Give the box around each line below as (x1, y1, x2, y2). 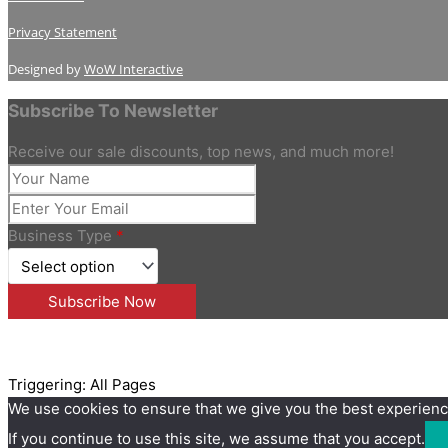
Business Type (8, 226, 116, 246)
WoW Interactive (84, 60, 183, 79)
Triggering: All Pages (8, 375, 156, 395)
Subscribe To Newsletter (8, 99, 218, 121)
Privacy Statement (8, 23, 117, 42)
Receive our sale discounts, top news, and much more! (8, 142, 394, 162)
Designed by (8, 60, 84, 79)
